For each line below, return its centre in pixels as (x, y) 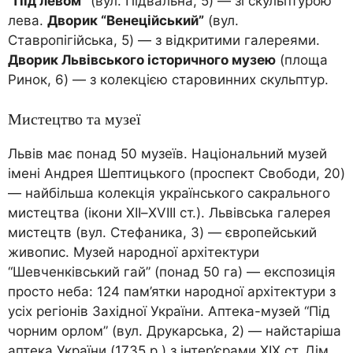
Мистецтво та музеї (74, 119)
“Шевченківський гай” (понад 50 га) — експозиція (172, 272)
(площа (302, 59)
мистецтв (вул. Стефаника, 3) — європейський (162, 232)
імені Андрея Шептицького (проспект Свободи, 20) (176, 173)
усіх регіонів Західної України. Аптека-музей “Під (169, 311)
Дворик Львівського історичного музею (142, 59)
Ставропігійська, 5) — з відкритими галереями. (164, 40)
